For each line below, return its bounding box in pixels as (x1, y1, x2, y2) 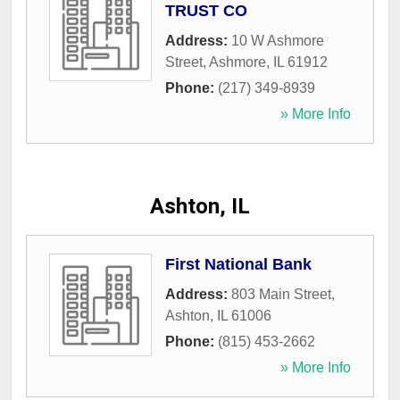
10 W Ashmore (231, 33, 324, 49)
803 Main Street (231, 287, 331, 303)
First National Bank (165, 255, 312, 274)
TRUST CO (165, 2, 247, 21)
